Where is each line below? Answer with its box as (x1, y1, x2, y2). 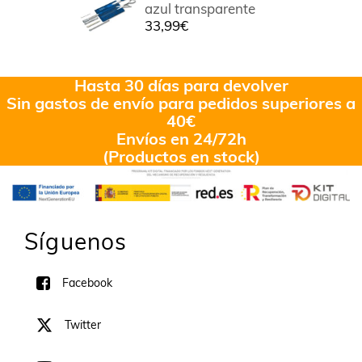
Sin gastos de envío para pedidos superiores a (6, 93, 356, 114)
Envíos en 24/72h (116, 128, 246, 149)
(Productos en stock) (102, 146, 260, 167)
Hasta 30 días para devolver (74, 75, 288, 96)
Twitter (65, 318, 101, 333)
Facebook (62, 276, 112, 291)
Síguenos (24, 227, 128, 256)
